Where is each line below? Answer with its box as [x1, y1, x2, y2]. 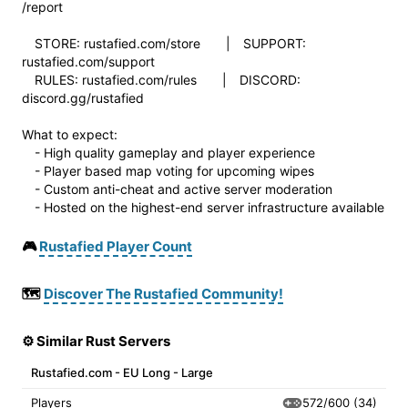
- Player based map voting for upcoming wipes [22, 163, 314, 178]
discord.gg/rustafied [22, 90, 144, 106]
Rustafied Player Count [39, 238, 192, 255]
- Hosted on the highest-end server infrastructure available [22, 199, 384, 215]
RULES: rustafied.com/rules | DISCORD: [22, 72, 301, 87]
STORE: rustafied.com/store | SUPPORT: [22, 36, 306, 51]
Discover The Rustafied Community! [44, 285, 283, 302]
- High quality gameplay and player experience [22, 145, 315, 160]
